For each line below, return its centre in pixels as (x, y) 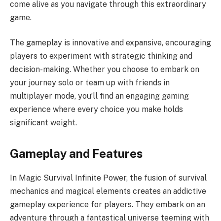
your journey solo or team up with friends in (90, 83)
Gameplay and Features (76, 154)
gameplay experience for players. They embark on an (108, 205)
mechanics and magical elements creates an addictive (108, 191)
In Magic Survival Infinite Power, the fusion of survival (108, 178)
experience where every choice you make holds (96, 110)
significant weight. (43, 123)
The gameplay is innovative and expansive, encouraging (110, 43)
